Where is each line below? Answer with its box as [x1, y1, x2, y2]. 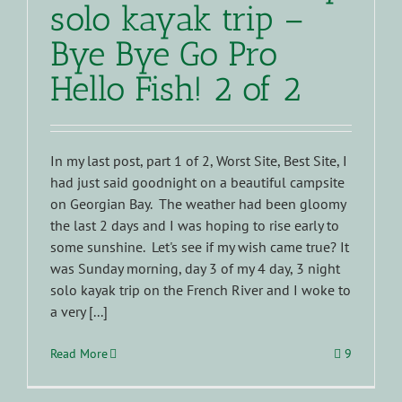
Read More [50, 345, 108, 362]
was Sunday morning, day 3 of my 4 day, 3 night [50, 258, 340, 277]
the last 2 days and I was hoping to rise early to [50, 215, 339, 234]
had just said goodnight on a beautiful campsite [50, 172, 345, 191]
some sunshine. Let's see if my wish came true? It [50, 237, 349, 256]
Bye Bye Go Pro [50, 32, 277, 74]
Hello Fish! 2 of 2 [50, 67, 301, 109]
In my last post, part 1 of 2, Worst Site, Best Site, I [50, 151, 347, 170]
